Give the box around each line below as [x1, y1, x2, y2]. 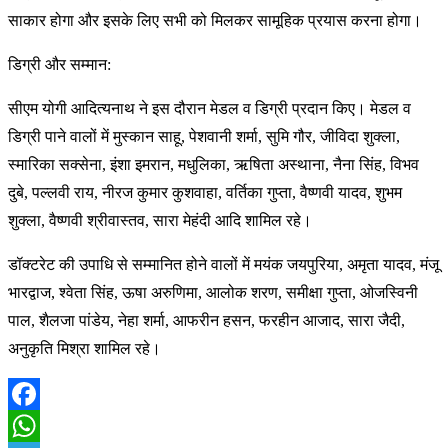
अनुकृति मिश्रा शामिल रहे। [8, 339, 161, 357]
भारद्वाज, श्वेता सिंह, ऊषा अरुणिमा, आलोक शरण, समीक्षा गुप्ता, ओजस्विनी [8, 283, 418, 301]
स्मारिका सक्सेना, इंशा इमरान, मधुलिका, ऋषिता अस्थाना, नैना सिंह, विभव [8, 155, 419, 173]
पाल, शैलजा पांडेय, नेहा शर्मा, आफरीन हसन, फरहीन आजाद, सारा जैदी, [8, 311, 405, 329]
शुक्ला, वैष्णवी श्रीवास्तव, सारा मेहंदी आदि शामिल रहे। [8, 211, 312, 229]
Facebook [8, 416, 70, 434]
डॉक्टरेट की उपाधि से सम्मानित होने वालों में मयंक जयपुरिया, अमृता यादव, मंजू [8, 255, 439, 273]
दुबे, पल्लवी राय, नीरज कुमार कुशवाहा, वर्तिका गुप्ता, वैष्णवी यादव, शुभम [8, 183, 402, 201]
